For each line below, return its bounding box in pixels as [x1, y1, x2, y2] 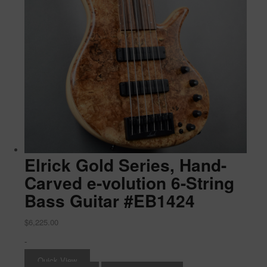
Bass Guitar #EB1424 [24, 188, 195, 213]
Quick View [37, 254, 77, 266]
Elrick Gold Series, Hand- [24, 152, 226, 177]
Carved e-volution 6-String [24, 170, 234, 195]
